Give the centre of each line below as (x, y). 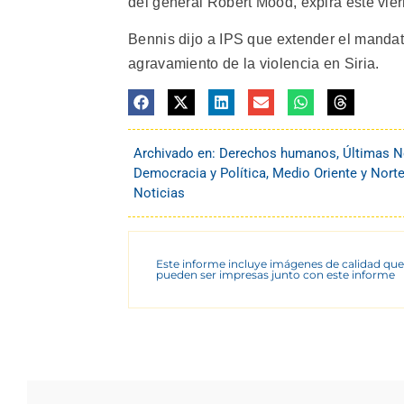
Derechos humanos (278, 153)
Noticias (159, 193)
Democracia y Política (200, 173)
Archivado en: (176, 153)
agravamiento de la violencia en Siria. (254, 64)
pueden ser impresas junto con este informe (275, 274)
